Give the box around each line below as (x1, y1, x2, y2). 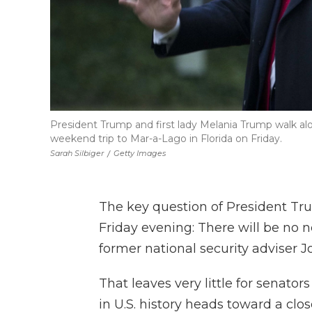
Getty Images (114, 148, 166, 158)
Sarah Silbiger (50, 148, 104, 158)
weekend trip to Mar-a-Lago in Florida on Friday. (50, 132, 282, 145)
